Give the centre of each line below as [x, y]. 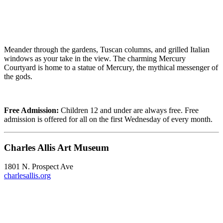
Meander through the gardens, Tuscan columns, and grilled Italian [107, 50]
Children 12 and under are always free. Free [129, 111]
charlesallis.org [27, 176]
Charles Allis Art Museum [56, 147]
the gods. [18, 77]
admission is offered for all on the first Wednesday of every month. [108, 119]
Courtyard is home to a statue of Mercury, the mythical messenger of [111, 68]
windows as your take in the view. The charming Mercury [95, 59]
